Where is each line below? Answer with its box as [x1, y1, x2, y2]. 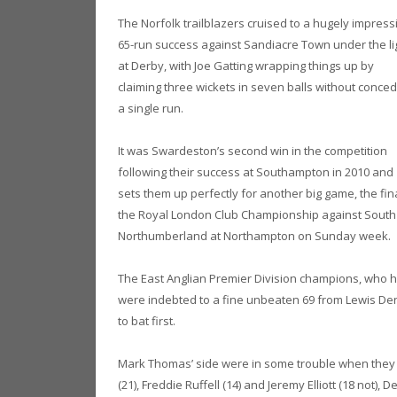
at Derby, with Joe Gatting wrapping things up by [118, 57, 374, 74]
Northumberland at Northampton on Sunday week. [118, 228, 391, 245]
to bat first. [118, 313, 175, 330]
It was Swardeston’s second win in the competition [118, 143, 387, 160]
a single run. [118, 99, 183, 116]
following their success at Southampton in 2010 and [118, 164, 393, 181]
